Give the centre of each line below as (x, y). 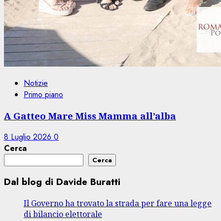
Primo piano (43, 95)
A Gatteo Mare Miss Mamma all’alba (90, 115)
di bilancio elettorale (63, 214)
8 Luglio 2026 (29, 137)
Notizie (36, 83)
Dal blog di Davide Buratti (62, 182)
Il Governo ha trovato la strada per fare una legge (118, 203)
